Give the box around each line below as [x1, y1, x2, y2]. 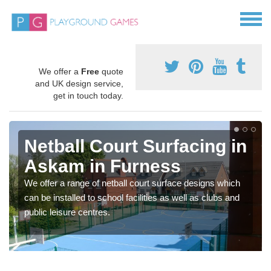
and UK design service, [35, 79, 123, 89]
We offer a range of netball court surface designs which [24, 178, 240, 189]
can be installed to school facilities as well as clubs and [24, 192, 240, 203]
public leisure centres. [24, 207, 110, 218]
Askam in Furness [24, 156, 181, 177]
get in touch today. [53, 91, 123, 101]
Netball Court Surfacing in [24, 136, 247, 157]
